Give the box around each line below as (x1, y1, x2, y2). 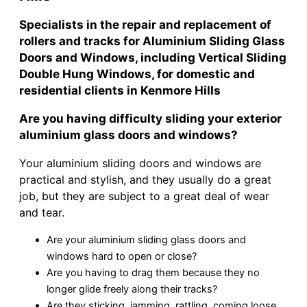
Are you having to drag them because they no (47, 266, 260, 279)
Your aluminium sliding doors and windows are (19, 156, 261, 170)
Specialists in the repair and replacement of (19, 16, 271, 32)
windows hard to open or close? (47, 249, 197, 262)
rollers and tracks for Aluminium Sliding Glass (19, 33, 285, 48)
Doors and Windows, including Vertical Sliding (19, 49, 286, 64)
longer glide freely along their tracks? (47, 282, 217, 295)
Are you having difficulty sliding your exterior (19, 110, 282, 125)
